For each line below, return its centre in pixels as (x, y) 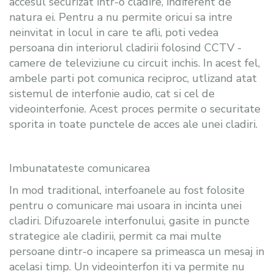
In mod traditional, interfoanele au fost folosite (127, 190)
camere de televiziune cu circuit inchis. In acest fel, (135, 63)
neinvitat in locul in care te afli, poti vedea (114, 32)
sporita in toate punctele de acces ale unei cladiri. (133, 124)
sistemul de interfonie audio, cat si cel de (112, 93)
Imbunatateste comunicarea (80, 168)
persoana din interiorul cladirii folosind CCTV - (125, 47)
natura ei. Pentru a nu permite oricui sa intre (121, 17)
